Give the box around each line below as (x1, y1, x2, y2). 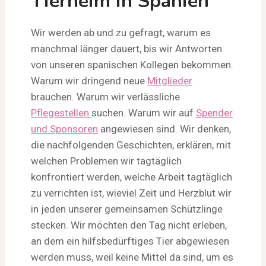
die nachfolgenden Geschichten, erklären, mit (31, 138, 231, 151)
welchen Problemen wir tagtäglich (31, 154, 182, 167)
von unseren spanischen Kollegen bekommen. (31, 58, 233, 71)
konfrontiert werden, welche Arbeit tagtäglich (31, 170, 232, 183)
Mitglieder (147, 74, 192, 87)
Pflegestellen (31, 106, 91, 119)
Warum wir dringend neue (31, 74, 147, 87)
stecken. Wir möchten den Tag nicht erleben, (31, 218, 227, 231)
